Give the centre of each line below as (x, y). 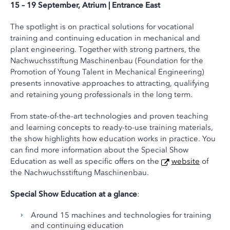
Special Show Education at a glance (74, 194)
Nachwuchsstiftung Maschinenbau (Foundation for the (107, 61)
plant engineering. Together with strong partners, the (105, 50)
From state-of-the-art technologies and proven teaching (109, 116)
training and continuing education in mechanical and (105, 38)
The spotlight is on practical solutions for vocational (102, 27)
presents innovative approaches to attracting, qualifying (110, 83)
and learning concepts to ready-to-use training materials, (112, 128)
